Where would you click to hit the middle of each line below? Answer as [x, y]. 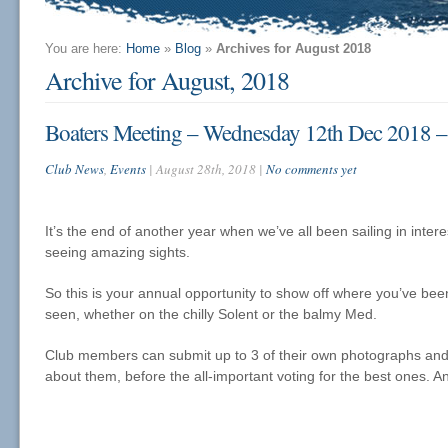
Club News [74, 169]
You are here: [85, 48]
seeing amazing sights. [117, 252]
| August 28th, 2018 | [206, 169]
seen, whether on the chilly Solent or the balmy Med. [211, 314]
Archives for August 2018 [293, 48]
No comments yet [311, 169]
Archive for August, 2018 [167, 80]
